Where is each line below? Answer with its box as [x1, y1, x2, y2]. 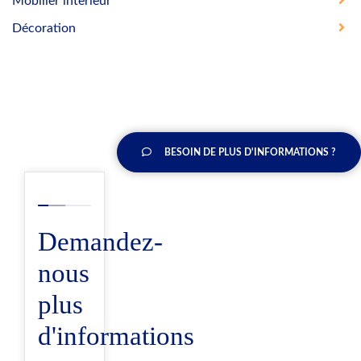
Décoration [12, 21, 76, 35]
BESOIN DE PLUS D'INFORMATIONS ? [164, 147, 336, 157]
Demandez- [38, 226, 163, 256]
